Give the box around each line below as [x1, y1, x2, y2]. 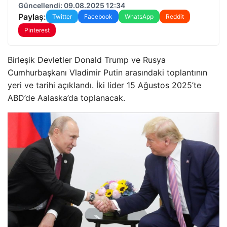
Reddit [166, 13, 184, 20]
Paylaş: [18, 11, 46, 22]
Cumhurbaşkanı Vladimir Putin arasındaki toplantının [8, 67, 207, 78]
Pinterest [24, 26, 50, 34]
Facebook [84, 13, 112, 20]
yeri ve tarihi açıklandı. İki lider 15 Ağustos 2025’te [8, 80, 201, 90]
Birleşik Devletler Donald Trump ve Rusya [8, 55, 166, 65]
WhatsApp [125, 13, 154, 20]
